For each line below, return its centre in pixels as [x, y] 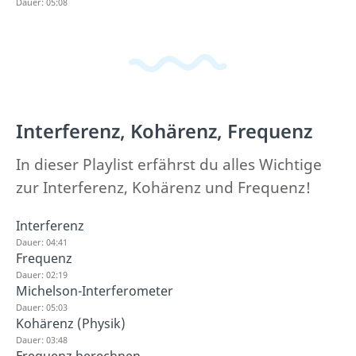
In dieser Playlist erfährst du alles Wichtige [169, 164]
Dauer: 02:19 [42, 275]
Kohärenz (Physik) [71, 323]
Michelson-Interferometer [95, 291]
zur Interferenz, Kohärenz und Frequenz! [163, 188]
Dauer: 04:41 [42, 242]
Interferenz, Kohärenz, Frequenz [164, 131]
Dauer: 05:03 [42, 307]
